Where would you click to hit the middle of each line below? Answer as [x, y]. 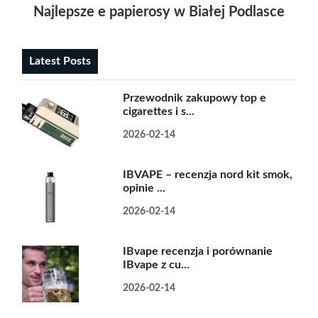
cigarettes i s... [159, 111]
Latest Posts [60, 61]
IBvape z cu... [157, 265]
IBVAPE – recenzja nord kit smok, [208, 175]
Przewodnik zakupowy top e [195, 98]
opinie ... [144, 188]
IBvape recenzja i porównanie [198, 251]
